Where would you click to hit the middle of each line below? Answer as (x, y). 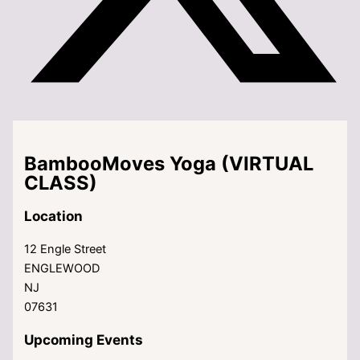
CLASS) (61, 182)
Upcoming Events (84, 340)
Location (54, 215)
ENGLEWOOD (62, 268)
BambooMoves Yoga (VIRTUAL (169, 163)
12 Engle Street (65, 249)
